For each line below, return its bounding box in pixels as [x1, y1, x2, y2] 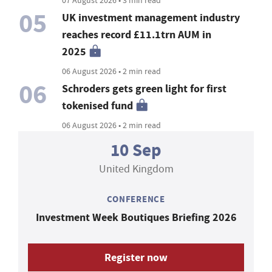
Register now [104, 250, 168, 265]
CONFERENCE [107, 192, 165, 205]
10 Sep [110, 138, 161, 162]
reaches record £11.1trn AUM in [62, 27, 212, 42]
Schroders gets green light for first [62, 81, 227, 96]
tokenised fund [62, 98, 134, 113]
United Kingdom [98, 161, 174, 176]
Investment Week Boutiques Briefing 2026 [35, 209, 237, 225]
